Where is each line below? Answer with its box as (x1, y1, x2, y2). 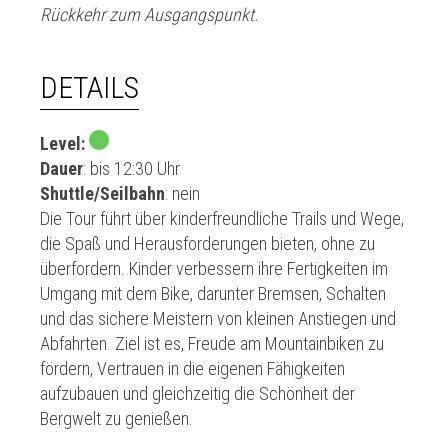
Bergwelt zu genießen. (40, 408, 193, 429)
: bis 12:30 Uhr (83, 158, 180, 179)
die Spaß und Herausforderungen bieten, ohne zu (40, 233, 375, 254)
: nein (165, 183, 200, 204)
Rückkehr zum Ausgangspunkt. (40, 4, 258, 25)
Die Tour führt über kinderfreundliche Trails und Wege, (40, 208, 404, 229)
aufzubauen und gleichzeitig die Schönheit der (40, 383, 355, 404)
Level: (40, 133, 85, 154)
